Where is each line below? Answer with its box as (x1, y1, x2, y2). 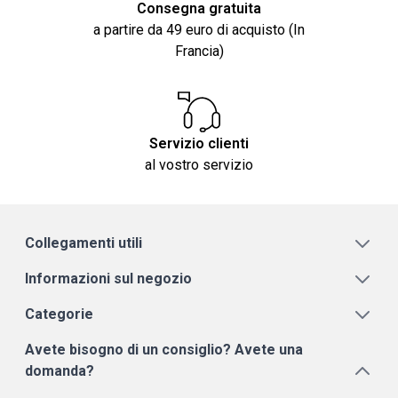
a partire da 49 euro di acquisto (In (93, 21, 305, 39)
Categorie (25, 306, 93, 323)
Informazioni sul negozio (25, 270, 192, 288)
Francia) (174, 43, 224, 60)
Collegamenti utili (25, 235, 142, 252)
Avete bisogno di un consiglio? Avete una (25, 341, 303, 359)
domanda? (25, 362, 94, 380)
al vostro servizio (145, 156, 253, 174)
